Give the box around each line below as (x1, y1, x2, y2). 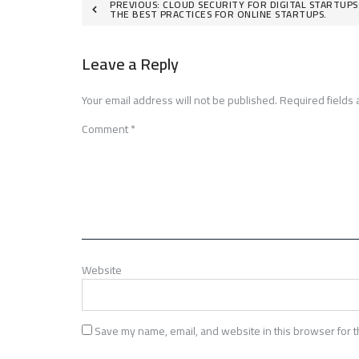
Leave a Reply (82, 48, 179, 79)
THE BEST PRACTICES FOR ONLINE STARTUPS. (110, 4, 327, 23)
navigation (81, 17, 169, 54)
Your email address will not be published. (82, 89, 277, 111)
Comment (82, 118, 131, 139)
